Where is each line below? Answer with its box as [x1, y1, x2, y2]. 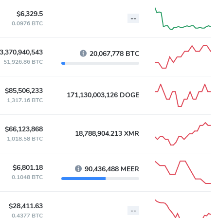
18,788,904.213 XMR [75, 129, 139, 138]
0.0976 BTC [12, 19, 43, 27]
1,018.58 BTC [7, 135, 43, 143]
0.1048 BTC [12, 173, 43, 181]
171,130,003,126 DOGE [67, 91, 139, 100]
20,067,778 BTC [90, 49, 139, 58]
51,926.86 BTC [3, 58, 43, 66]
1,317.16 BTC [7, 96, 43, 104]
